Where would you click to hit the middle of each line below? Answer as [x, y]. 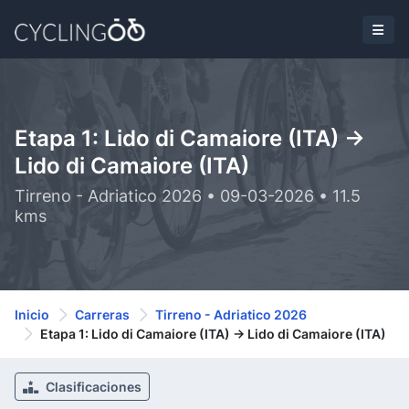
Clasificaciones [92, 387]
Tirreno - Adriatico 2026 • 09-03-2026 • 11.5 [188, 196]
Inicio [32, 315]
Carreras [102, 315]
